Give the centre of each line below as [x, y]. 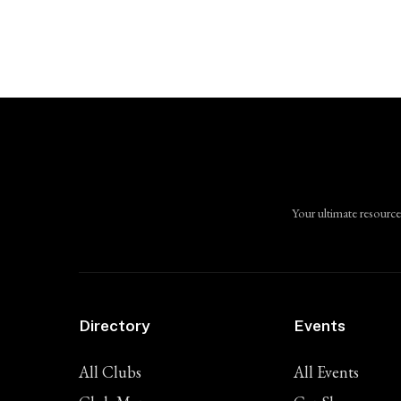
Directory [115, 325]
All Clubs [110, 371]
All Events [326, 371]
